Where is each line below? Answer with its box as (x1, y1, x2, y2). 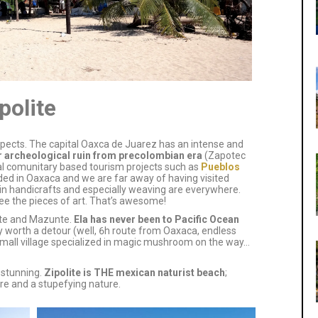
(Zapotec (202, 149, 246, 161)
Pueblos (200, 160, 240, 172)
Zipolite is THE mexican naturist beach (41, 266, 225, 278)
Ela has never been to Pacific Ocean (71, 214, 239, 226)
